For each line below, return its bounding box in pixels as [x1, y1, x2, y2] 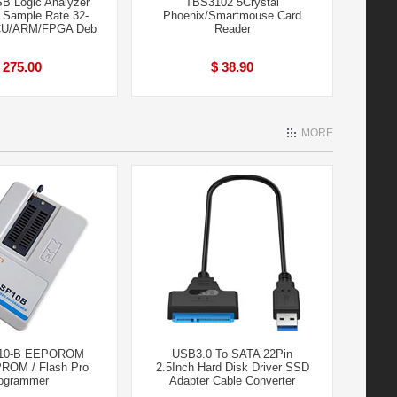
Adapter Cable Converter [169, 374, 295, 387]
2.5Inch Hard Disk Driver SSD [155, 361, 309, 374]
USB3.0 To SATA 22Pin [172, 347, 292, 361]
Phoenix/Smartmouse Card [163, 9, 301, 22]
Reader [214, 22, 251, 35]
